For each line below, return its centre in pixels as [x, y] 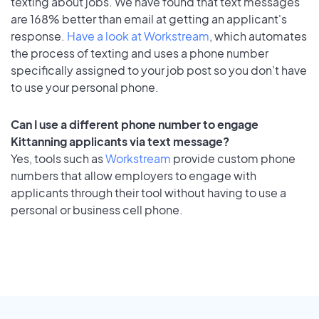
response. [39, 36]
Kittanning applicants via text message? [120, 142]
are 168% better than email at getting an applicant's [149, 19]
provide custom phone [233, 159]
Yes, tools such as [58, 159]
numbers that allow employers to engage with [134, 176]
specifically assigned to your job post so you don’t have [159, 70]
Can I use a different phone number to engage [135, 125]
